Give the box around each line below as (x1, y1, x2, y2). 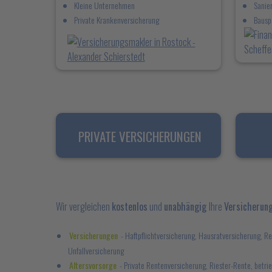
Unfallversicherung (68, 244, 124, 257)
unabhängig (164, 199, 209, 214)
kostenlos (112, 199, 148, 214)
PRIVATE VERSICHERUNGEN (78, 127, 202, 146)
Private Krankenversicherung (74, 13, 159, 26)
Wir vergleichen (56, 199, 112, 214)
